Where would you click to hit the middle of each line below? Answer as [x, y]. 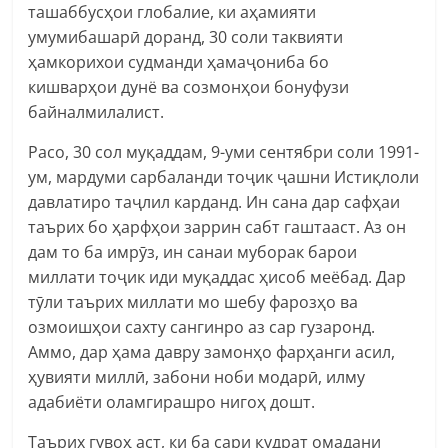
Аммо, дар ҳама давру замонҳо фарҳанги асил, [212, 351]
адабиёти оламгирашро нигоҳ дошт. [172, 401]
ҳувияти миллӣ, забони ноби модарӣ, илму [197, 376]
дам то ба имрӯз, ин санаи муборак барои [193, 251]
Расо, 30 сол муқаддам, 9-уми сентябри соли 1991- [224, 151]
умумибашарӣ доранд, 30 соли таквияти [186, 36]
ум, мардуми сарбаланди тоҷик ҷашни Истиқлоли [224, 176]
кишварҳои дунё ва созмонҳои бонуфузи [189, 86]
